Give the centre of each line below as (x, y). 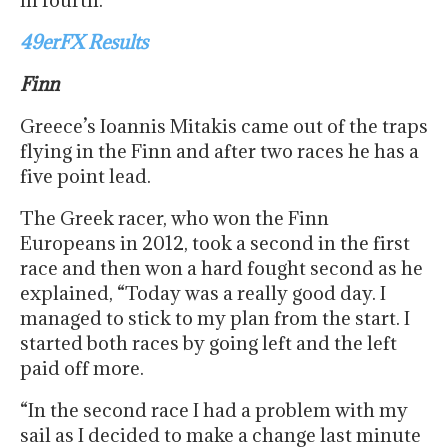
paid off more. (82, 368)
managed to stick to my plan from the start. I (215, 318)
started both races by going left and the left (208, 343)
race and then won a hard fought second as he (221, 268)
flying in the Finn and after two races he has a (219, 151)
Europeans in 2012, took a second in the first (215, 243)
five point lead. (85, 176)
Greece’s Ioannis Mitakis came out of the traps (224, 126)
